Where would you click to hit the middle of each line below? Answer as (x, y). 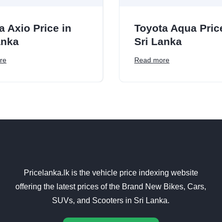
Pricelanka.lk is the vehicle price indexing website (111, 173)
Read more (152, 60)
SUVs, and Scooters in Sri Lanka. (111, 201)
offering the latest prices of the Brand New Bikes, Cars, (111, 187)
